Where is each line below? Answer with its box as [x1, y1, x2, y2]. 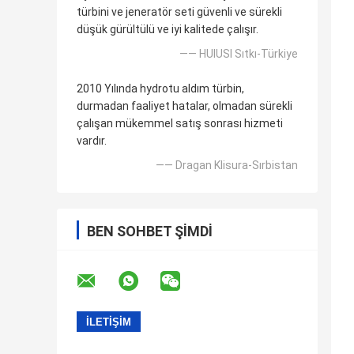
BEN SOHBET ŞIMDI [87, 223, 213, 240]
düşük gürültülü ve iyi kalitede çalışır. [77, 23, 258, 36]
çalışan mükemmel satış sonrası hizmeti [77, 117, 283, 130]
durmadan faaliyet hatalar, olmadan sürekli [77, 100, 292, 113]
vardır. [77, 134, 107, 148]
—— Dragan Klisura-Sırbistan [156, 159, 298, 172]
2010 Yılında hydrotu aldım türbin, [77, 82, 244, 96]
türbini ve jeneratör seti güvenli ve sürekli [77, 6, 282, 19]
